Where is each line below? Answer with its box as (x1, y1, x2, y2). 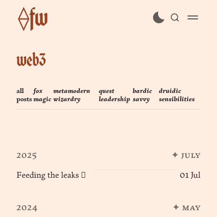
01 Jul (179, 171, 201, 180)
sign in (93, 70, 124, 81)
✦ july (171, 151, 201, 160)
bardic (132, 88, 152, 94)
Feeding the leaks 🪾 (16, 171, 86, 180)
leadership (99, 96, 130, 103)
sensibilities (158, 96, 195, 103)
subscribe (86, 46, 131, 58)
